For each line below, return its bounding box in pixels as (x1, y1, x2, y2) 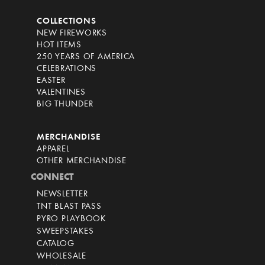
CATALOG (37, 240, 75, 249)
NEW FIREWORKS (37, 29, 107, 38)
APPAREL (37, 145, 70, 154)
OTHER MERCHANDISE (37, 157, 127, 166)
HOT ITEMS (37, 41, 82, 50)
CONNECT (31, 173, 74, 183)
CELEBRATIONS (37, 64, 96, 74)
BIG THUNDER (37, 100, 93, 109)
